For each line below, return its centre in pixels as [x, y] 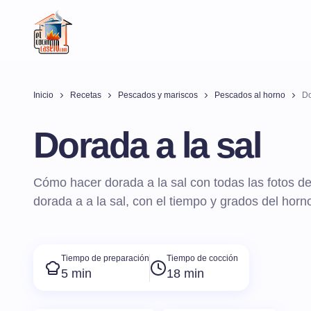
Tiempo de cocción [202, 259]
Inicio [43, 95]
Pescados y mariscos [158, 95]
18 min [185, 274]
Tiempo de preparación [105, 259]
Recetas [86, 95]
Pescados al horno [250, 95]
